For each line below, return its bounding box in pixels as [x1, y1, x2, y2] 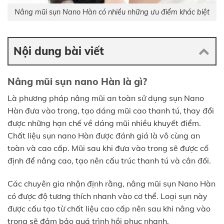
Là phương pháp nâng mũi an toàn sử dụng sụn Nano [7, 93, 204, 103]
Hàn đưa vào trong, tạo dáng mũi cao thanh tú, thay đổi [7, 105, 214, 116]
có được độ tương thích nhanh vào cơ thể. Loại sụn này [7, 191, 207, 201]
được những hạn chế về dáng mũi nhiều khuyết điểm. [7, 118, 201, 128]
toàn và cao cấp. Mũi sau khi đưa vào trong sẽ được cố [7, 143, 208, 153]
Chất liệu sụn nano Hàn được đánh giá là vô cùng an [7, 130, 200, 141]
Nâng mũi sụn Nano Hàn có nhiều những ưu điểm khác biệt [14, 7, 209, 17]
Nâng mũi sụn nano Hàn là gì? [7, 75, 147, 87]
